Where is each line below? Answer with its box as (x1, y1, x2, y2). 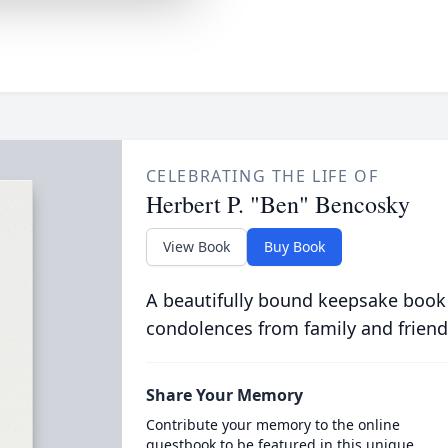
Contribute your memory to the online (145, 415, 400, 434)
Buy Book (263, 237, 325, 256)
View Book (162, 237, 230, 256)
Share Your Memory (145, 384, 303, 406)
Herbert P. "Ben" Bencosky (145, 188, 410, 220)
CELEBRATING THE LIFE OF (145, 165, 379, 187)
